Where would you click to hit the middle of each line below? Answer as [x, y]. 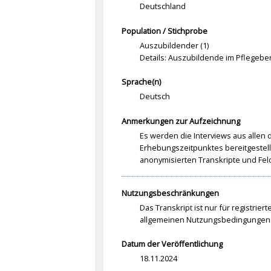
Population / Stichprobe [164, 31]
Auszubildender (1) [174, 45]
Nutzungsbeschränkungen [170, 193]
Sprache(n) [141, 82]
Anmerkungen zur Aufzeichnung [181, 121]
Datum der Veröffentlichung [172, 244]
